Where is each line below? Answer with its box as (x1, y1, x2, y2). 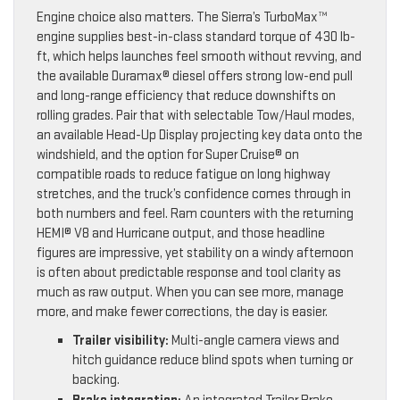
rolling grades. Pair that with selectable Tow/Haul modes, (37, 106, 354, 124)
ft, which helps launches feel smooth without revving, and (37, 47, 362, 65)
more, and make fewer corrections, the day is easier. (37, 303, 328, 321)
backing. (72, 371, 120, 388)
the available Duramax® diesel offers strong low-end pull (37, 67, 353, 85)
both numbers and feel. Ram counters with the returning (37, 204, 354, 222)
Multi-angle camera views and (169, 331, 339, 349)
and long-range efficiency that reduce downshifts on (37, 87, 336, 104)
